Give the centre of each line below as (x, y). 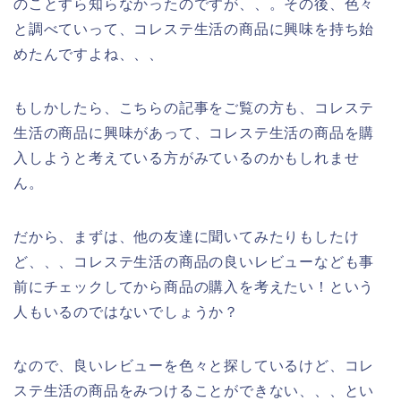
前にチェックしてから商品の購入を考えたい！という (194, 286)
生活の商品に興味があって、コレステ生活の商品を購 (194, 132)
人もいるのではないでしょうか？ (126, 311)
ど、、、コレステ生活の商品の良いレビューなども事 (194, 261)
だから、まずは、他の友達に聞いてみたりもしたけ (187, 236)
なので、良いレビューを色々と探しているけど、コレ (194, 365)
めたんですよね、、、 (89, 54)
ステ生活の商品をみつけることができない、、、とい (194, 390)
